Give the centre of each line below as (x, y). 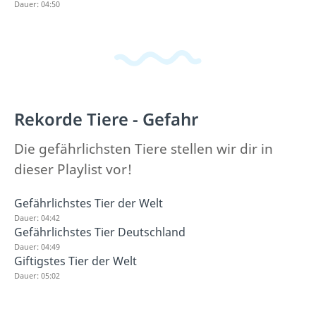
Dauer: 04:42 (37, 217)
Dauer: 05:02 (37, 275)
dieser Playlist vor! (73, 169)
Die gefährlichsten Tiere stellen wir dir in (144, 148)
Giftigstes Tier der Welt (75, 261)
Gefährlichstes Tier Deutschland (100, 232)
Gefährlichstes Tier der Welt (89, 203)
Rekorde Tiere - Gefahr (106, 119)
